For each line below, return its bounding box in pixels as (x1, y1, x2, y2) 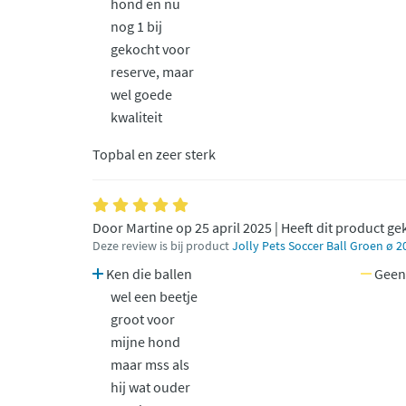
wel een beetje (111, 287, 198, 305)
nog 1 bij (111, 17, 162, 35)
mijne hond (111, 333, 180, 351)
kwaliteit (111, 108, 162, 126)
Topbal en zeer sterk (92, 145, 216, 163)
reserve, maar (111, 63, 194, 81)
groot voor (111, 310, 175, 328)
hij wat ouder (111, 378, 190, 396)
